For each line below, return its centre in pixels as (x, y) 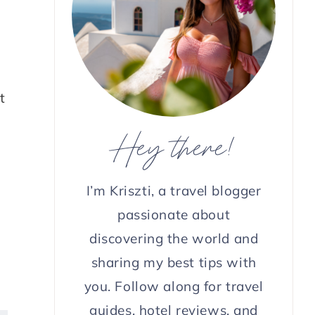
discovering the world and (174, 238)
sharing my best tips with (174, 262)
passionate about (174, 214)
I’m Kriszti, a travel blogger (174, 190)
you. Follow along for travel (174, 286)
